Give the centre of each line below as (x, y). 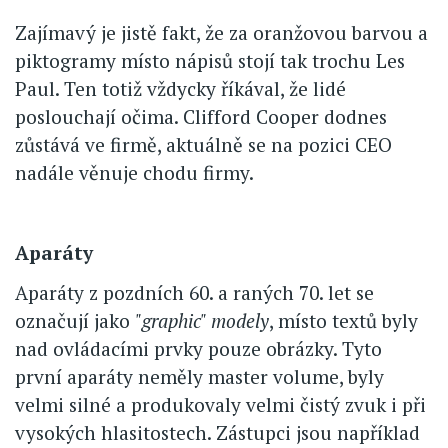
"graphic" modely (202, 320)
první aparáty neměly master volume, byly (199, 376)
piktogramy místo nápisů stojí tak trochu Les (210, 60)
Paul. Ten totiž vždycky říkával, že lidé (180, 88)
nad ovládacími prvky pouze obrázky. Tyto (198, 348)
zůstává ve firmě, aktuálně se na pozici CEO (203, 144)
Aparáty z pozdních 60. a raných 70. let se (194, 292)
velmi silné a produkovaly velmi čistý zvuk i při (220, 404)
